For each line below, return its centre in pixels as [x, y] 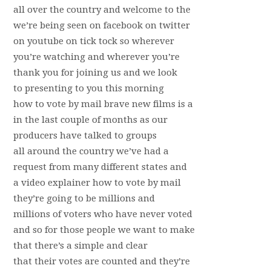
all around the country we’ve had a [91, 151]
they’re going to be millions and [84, 198]
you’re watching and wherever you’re [96, 57]
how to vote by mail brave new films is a [103, 104]
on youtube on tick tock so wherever [93, 41]
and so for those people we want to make [104, 230]
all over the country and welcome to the [102, 10]
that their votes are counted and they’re [101, 261]
